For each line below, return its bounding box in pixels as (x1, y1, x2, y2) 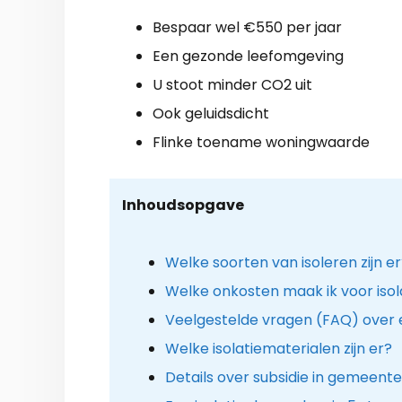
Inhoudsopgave (121, 194, 244, 215)
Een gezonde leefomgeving (153, 45, 344, 66)
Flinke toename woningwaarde (153, 131, 370, 153)
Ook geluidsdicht (153, 102, 269, 124)
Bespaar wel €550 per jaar (153, 16, 342, 38)
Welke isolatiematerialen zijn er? (164, 337, 392, 359)
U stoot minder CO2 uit (153, 74, 312, 95)
